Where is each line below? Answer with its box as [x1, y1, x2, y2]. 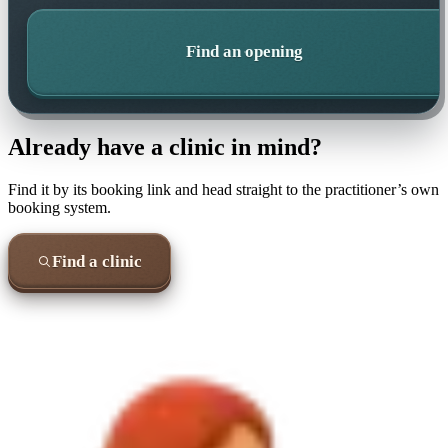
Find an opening [186, 42, 304, 62]
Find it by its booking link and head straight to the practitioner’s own [8, 181, 439, 199]
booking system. [8, 199, 111, 217]
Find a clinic [52, 251, 142, 271]
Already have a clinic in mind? [8, 134, 322, 161]
